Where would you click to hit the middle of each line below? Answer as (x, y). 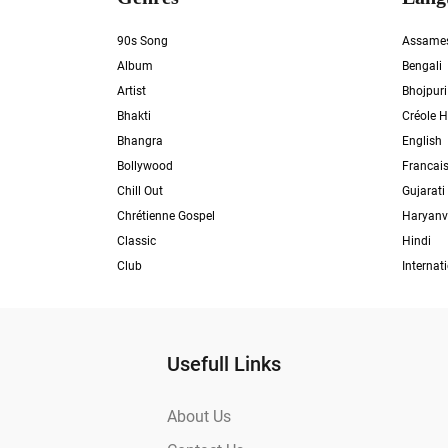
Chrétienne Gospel (166, 216)
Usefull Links (224, 364)
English (422, 141)
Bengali (422, 66)
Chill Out (140, 191)
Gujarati (423, 191)
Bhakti (134, 116)
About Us (199, 416)
